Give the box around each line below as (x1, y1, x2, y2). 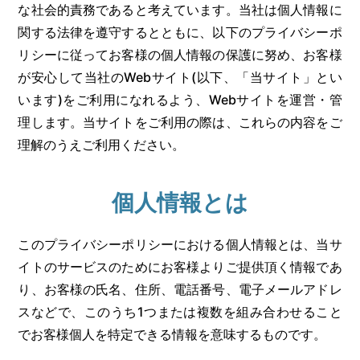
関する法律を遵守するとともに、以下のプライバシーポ (18, 24, 342, 40)
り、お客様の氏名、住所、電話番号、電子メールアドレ (18, 281, 342, 297)
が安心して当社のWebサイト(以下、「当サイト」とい (18, 69, 342, 85)
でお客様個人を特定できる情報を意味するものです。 (18, 326, 327, 342)
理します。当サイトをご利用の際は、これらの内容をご (18, 114, 342, 130)
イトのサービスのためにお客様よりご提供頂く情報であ (18, 259, 342, 275)
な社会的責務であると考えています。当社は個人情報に (18, 2, 342, 18)
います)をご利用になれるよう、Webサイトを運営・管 (18, 92, 342, 108)
